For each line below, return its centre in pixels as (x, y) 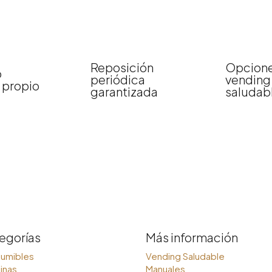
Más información (192, 237)
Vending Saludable (185, 256)
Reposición (122, 67)
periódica (118, 80)
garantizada (124, 92)
